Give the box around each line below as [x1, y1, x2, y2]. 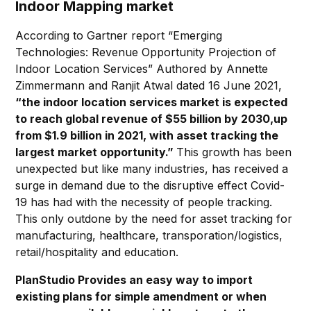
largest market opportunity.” [15, 145, 177, 160]
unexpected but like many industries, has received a [15, 162, 289, 176]
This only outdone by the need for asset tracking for [15, 212, 293, 226]
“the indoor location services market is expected [15, 95, 288, 110]
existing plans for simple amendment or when [15, 289, 267, 304]
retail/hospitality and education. [15, 245, 183, 260]
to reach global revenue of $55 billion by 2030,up [15, 112, 288, 126]
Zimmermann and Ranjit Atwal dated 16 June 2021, [15, 78, 283, 93]
